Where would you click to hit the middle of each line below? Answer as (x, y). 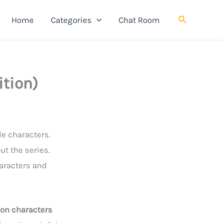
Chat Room (139, 20)
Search (192, 18)
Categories (71, 20)
